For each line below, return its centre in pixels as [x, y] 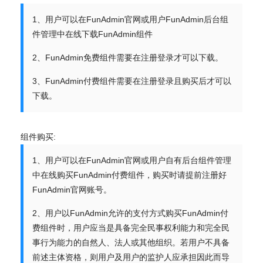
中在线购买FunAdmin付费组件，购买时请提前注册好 [129, 175]
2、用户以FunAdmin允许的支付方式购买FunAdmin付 [130, 213]
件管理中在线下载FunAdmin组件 [92, 34]
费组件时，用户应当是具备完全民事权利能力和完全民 [131, 228]
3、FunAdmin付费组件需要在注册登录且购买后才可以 [132, 81]
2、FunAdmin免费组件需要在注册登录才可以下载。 [128, 58]
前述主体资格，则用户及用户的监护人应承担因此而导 [131, 257]
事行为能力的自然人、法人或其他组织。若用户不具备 [131, 242]
